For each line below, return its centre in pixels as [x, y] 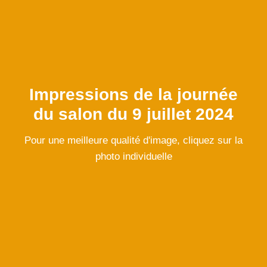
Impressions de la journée [133, 94]
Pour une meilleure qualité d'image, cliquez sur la [133, 140]
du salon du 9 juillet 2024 [133, 114]
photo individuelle [133, 156]
